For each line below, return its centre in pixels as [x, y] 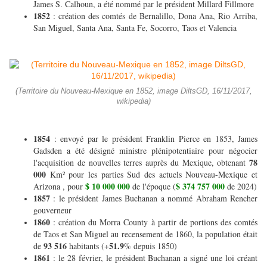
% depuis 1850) [150, 246]
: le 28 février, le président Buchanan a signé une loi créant [155, 258]
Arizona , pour [59, 187]
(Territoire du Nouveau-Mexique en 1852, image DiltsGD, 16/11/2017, [133, 91]
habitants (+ [88, 246]
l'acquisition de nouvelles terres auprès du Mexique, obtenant [141, 163]
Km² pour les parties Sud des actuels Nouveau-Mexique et [152, 175]
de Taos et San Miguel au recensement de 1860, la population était [145, 234]
